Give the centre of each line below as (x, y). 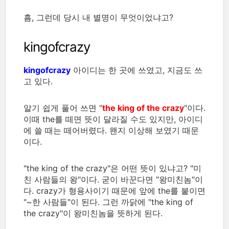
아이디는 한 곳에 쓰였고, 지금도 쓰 (136, 70)
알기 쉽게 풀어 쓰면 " (63, 108)
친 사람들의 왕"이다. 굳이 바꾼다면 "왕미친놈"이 (113, 179)
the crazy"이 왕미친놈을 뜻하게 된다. (93, 213)
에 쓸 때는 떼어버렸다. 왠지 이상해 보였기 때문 (111, 130)
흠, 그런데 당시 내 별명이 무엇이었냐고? (98, 17)
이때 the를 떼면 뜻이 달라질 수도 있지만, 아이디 (113, 119)
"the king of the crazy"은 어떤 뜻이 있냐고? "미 (112, 168)
